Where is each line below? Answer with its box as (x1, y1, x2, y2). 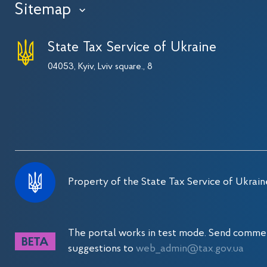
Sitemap (14, 2, 72, 18)
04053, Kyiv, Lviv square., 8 (48, 62, 153, 72)
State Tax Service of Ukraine (48, 41, 217, 55)
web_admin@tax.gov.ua (136, 244, 244, 254)
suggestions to (68, 244, 136, 254)
